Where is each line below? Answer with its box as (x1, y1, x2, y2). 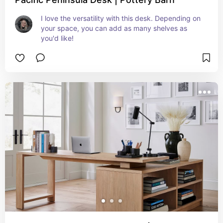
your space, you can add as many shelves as (41, 24, 187, 32)
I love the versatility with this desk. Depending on (41, 14, 201, 22)
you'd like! (41, 34, 74, 42)
